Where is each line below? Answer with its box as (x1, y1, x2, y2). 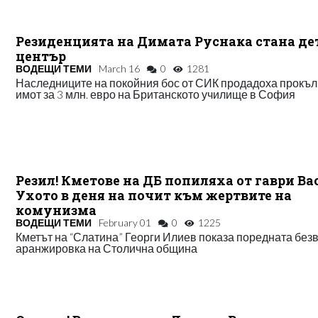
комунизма (16, 202, 97, 219)
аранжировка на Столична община (16, 241, 198, 256)
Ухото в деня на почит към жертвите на (16, 187, 292, 204)
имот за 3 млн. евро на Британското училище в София (16, 87, 296, 101)
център (16, 48, 67, 65)
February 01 (99, 216, 152, 229)
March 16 (99, 62, 141, 75)
